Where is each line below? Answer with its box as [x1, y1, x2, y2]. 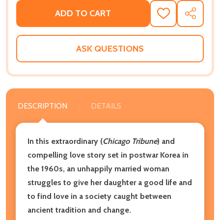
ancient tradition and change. [27, 205, 131, 215]
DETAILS [91, 101, 121, 110]
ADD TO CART [55, 8, 111, 19]
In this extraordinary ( [27, 136, 103, 146]
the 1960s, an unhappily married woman [27, 164, 169, 173]
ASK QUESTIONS [76, 43, 144, 54]
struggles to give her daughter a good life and [27, 177, 192, 187]
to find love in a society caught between [27, 191, 171, 201]
